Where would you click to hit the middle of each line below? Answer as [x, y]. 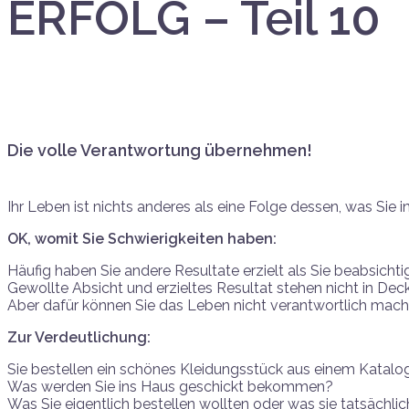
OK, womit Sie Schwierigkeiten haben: [142, 238]
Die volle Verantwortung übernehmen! [160, 150]
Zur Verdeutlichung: [79, 337]
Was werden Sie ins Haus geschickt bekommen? [170, 386]
